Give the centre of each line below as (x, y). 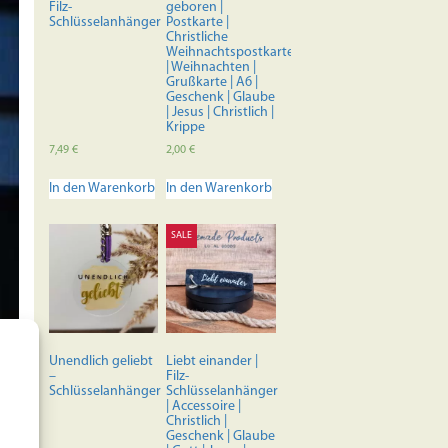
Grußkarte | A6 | (212, 82)
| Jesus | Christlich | (220, 112)
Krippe (186, 127)
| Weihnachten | (211, 67)
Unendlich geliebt (100, 362)
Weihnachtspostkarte (230, 52)
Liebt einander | (212, 362)
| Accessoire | (204, 407)
